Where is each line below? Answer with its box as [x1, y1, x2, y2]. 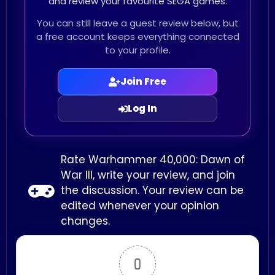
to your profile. [104, 44, 171, 57]
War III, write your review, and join [61, 168, 235, 183]
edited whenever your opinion [61, 198, 219, 214]
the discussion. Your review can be [61, 183, 244, 198]
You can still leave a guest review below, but [36, 17, 239, 30]
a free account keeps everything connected [36, 30, 239, 44]
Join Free [120, 75, 166, 88]
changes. [61, 214, 110, 229]
